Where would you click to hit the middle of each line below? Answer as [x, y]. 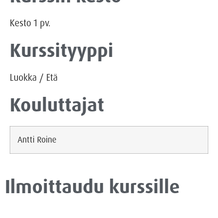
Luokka [23, 77]
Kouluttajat [57, 105]
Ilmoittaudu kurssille [92, 187]
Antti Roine [37, 139]
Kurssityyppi [62, 50]
